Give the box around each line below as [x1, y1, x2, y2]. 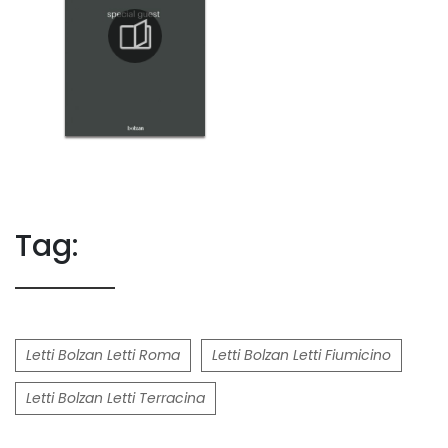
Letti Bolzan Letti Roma [26, 345, 180, 366]
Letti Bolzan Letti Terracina [26, 388, 205, 409]
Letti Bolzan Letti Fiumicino [212, 345, 391, 366]
